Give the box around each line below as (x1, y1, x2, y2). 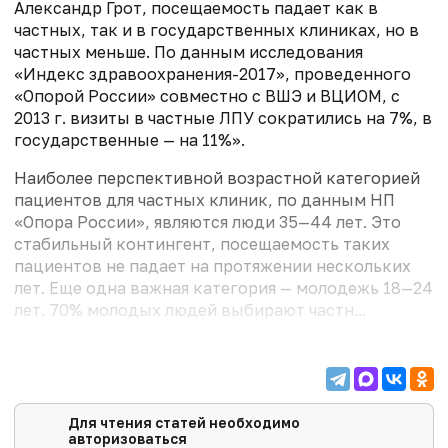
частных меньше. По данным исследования (14, 42, 363, 63)
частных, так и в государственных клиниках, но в (14, 20, 419, 41)
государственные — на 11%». (14, 130, 245, 151)
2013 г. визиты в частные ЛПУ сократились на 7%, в (14, 108, 432, 129)
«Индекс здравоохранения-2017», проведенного (14, 64, 411, 85)
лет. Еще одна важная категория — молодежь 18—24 (14, 278, 433, 299)
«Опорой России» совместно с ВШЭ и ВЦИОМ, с (14, 86, 400, 107)
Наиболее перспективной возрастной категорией (14, 168, 420, 189)
